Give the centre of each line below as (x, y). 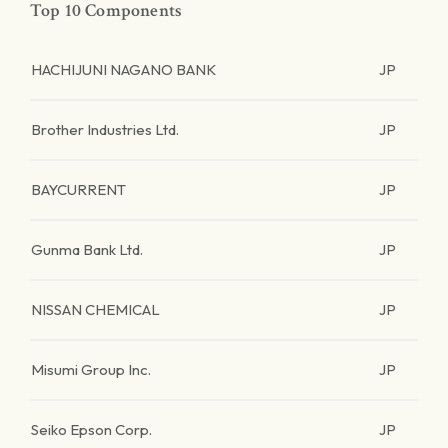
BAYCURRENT (78, 189)
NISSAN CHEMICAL (95, 309)
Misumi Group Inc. (91, 369)
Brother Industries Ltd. (105, 129)
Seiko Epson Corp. (91, 429)
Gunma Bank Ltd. (87, 249)
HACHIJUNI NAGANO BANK (123, 69)
